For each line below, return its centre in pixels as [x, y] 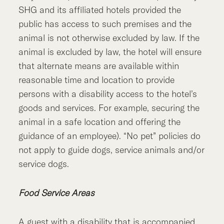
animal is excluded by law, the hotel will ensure [110, 51]
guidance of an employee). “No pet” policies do [110, 135]
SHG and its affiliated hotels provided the [100, 9]
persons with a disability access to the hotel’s [108, 93]
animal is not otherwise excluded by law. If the [109, 37]
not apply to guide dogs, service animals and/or [112, 149]
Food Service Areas [57, 192]
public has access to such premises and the [105, 23]
